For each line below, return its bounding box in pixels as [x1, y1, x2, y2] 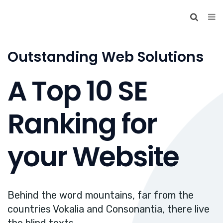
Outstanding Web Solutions [7, 47, 204, 67]
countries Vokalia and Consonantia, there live [7, 203, 210, 215]
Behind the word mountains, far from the [7, 189, 194, 201]
